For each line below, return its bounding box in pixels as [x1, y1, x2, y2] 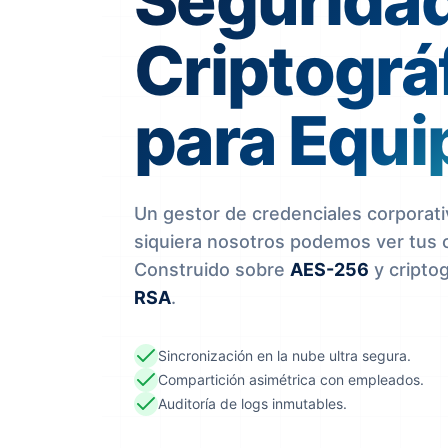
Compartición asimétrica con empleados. [158, 371, 424, 388]
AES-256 [290, 259, 369, 280]
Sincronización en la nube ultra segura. [158, 347, 411, 364]
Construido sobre [134, 259, 290, 280]
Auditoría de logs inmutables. [158, 395, 347, 412]
